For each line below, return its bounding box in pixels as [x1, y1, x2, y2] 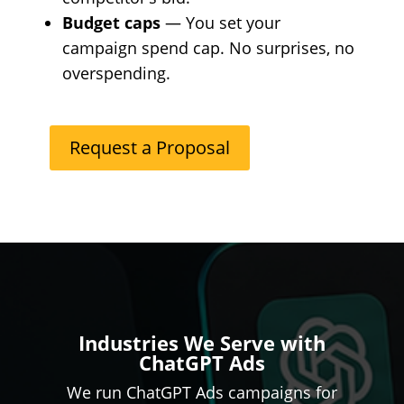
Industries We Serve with [78, 328, 326, 356]
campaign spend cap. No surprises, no [61, 36, 354, 59]
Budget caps [61, 11, 161, 33]
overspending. [61, 61, 170, 84]
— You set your [160, 11, 280, 33]
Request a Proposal [69, 134, 230, 160]
